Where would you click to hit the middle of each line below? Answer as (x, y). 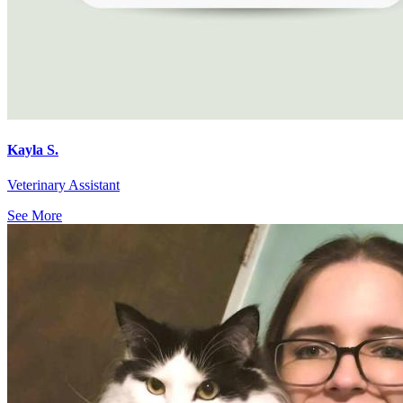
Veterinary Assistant (63, 185)
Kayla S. (33, 150)
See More (35, 216)
